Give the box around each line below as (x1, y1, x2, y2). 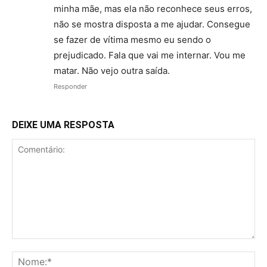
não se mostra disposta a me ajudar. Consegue (54, 18, 250, 30)
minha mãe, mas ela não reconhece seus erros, (54, 2, 252, 14)
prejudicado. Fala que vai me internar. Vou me (54, 49, 246, 61)
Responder (54, 82, 87, 91)
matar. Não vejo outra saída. (54, 64, 170, 76)
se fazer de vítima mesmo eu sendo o (54, 33, 211, 45)
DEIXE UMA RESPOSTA (12, 119, 114, 131)
